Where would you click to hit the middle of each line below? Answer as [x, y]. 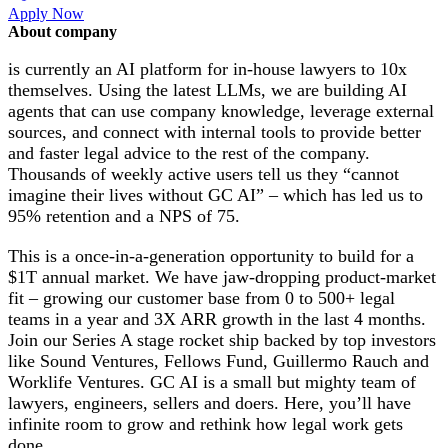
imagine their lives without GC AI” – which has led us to [215, 195]
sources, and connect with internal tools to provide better [214, 132]
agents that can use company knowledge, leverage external [221, 111]
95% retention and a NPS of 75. [124, 216]
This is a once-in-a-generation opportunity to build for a [211, 255]
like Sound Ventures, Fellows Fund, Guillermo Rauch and [218, 360]
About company [62, 31]
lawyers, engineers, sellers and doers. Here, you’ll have [209, 402]
